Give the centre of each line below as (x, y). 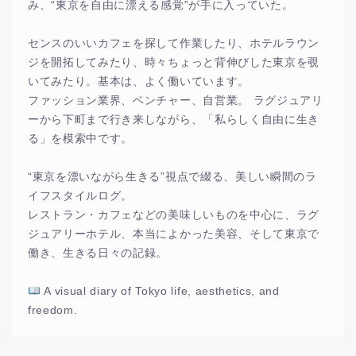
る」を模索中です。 (81, 139)
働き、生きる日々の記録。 (98, 253)
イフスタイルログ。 (81, 196)
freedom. (53, 311)
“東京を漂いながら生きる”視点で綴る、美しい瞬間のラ (172, 177)
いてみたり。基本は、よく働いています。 (139, 82)
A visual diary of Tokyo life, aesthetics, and (160, 292)
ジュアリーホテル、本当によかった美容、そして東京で (174, 234)
